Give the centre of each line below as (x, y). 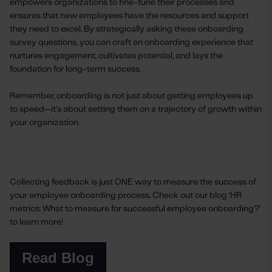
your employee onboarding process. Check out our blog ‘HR (126, 196)
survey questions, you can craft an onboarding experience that (131, 43)
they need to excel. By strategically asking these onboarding (127, 29)
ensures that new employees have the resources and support (129, 16)
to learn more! (36, 223)
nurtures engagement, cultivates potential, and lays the (116, 56)
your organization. (45, 123)
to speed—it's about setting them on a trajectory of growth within (136, 110)
